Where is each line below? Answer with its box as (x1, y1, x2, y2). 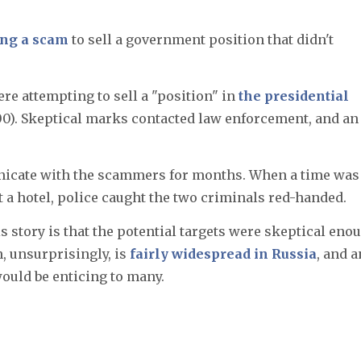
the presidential (239, 87, 349, 104)
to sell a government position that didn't (68, 31, 334, 48)
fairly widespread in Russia (130, 245, 317, 262)
